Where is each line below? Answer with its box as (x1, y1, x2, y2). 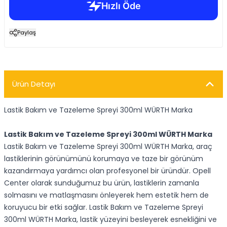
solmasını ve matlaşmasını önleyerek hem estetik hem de (4, 190, 209, 200)
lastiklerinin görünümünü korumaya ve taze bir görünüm (4, 154, 203, 164)
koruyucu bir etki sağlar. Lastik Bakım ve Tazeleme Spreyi (4, 202, 203, 212)
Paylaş (17, 28, 36, 36)
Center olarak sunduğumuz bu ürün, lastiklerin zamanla (4, 178, 199, 188)
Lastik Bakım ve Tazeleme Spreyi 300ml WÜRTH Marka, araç (4, 141, 212, 152)
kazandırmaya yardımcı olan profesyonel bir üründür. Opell (4, 166, 211, 176)
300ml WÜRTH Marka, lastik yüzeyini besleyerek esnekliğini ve (4, 214, 217, 224)
